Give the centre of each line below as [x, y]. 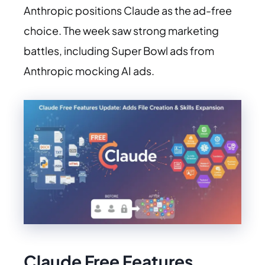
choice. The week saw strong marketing [121, 30]
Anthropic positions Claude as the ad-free [128, 10]
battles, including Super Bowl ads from [119, 50]
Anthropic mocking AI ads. [89, 70]
